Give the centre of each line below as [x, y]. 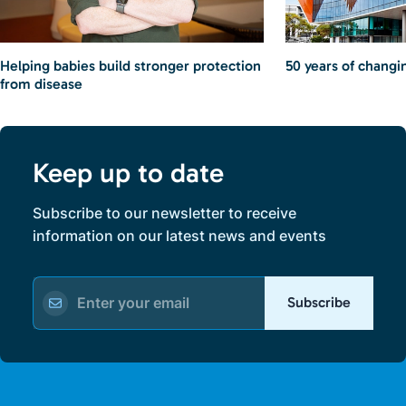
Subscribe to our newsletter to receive [164, 213]
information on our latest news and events [179, 235]
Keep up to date [128, 173]
